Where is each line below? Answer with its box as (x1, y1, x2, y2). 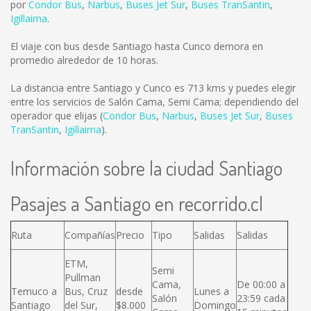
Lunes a (194, 285, 229, 298)
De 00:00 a (237, 278, 285, 291)
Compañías (65, 228, 115, 242)
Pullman (65, 271, 101, 284)
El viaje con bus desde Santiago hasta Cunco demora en (10, 40, 263, 53)
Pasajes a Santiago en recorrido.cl (10, 190, 263, 216)
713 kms (187, 81, 226, 94)
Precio (116, 228, 144, 242)
